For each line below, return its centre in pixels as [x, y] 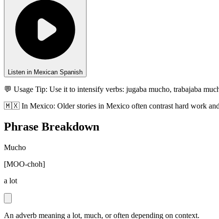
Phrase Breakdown [52, 127]
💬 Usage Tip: [26, 89]
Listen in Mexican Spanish [45, 72]
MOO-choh [24, 164]
